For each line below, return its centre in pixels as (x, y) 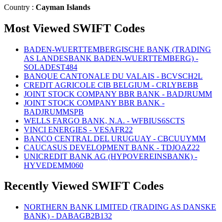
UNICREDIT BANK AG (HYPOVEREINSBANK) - (111, 156)
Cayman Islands (63, 7)
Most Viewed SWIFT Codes (74, 28)
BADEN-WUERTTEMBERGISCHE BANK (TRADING (117, 49)
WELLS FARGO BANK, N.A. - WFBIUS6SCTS (104, 120)
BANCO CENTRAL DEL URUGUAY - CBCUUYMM (115, 138)
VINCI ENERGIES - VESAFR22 (78, 129)
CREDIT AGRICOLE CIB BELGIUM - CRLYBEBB (111, 85)
